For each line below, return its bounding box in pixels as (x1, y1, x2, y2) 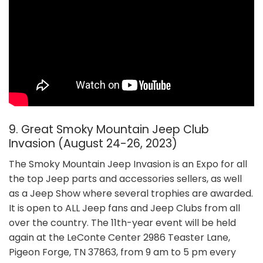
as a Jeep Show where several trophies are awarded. (9, 186, 253, 200)
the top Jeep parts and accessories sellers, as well (9, 171, 242, 186)
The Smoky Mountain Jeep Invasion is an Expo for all (9, 157, 247, 171)
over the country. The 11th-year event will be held (9, 215, 236, 230)
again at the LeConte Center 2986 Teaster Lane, (9, 230, 230, 244)
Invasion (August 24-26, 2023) (9, 135, 177, 151)
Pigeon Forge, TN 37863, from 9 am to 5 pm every (9, 245, 236, 259)
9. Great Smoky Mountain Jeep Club (9, 121, 209, 137)
